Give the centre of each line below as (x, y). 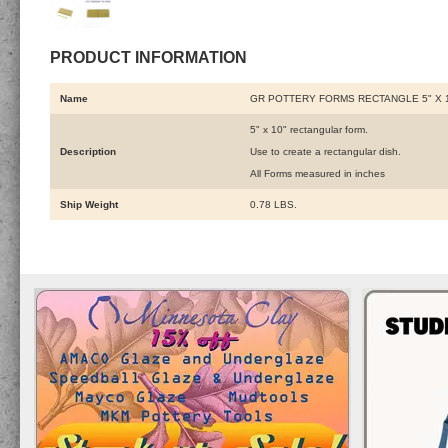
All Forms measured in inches (317, 174)
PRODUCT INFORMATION (148, 56)
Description (88, 152)
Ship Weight (89, 205)
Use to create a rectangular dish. (325, 152)
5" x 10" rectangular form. (309, 130)
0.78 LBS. (273, 205)
